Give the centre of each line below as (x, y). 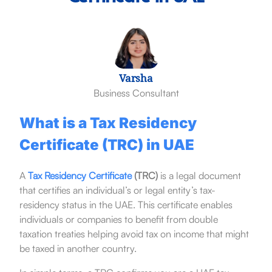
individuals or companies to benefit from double (118, 219)
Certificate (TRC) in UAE (107, 145)
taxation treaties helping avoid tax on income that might (134, 234)
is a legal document (199, 176)
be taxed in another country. (78, 249)
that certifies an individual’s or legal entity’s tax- (117, 190)
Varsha (136, 80)
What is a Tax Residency (108, 123)
